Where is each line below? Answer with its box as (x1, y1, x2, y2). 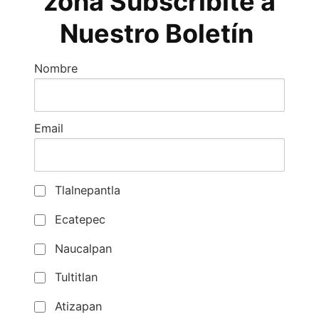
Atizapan (51, 299, 103, 313)
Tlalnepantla (51, 183, 121, 198)
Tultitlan (51, 270, 98, 285)
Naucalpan (51, 241, 113, 256)
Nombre (34, 61, 78, 76)
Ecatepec (51, 212, 106, 227)
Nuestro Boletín (60, 18, 259, 50)
